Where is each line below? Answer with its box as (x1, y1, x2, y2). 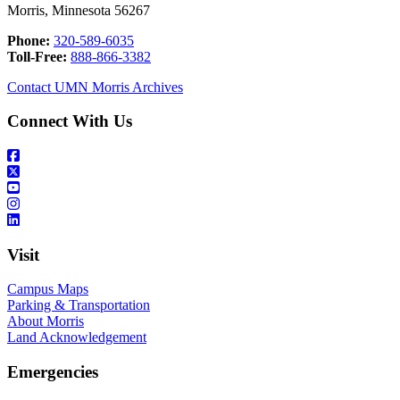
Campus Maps (7, 281, 88, 297)
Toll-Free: (7, 48, 67, 64)
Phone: (7, 32, 50, 48)
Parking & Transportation (7, 297, 150, 313)
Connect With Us (7, 112, 132, 131)
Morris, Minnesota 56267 (7, 2, 150, 18)
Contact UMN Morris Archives (7, 79, 183, 95)
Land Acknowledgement (7, 329, 146, 346)
